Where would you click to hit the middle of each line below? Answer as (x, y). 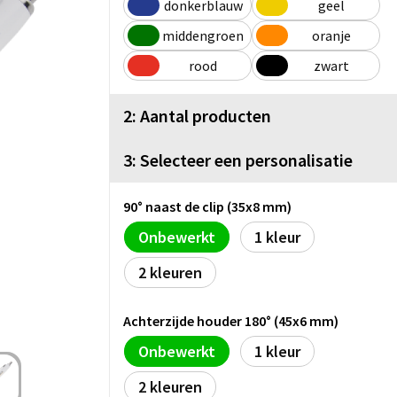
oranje (332, 35)
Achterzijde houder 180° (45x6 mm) (231, 320)
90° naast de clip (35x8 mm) (207, 206)
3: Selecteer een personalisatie (238, 160)
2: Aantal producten (197, 115)
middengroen (203, 35)
